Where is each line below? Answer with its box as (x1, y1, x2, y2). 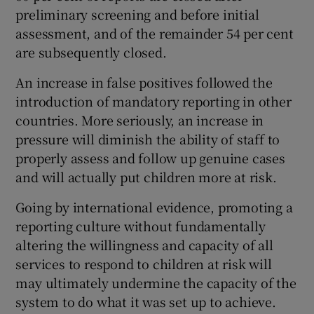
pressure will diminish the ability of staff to (15, 130, 280, 149)
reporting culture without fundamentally (15, 217, 266, 235)
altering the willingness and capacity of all (15, 235, 273, 254)
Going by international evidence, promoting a (15, 198, 293, 217)
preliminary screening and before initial (15, 5, 259, 24)
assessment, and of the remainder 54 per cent (15, 24, 294, 43)
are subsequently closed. (15, 43, 167, 62)
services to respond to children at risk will (15, 254, 272, 273)
